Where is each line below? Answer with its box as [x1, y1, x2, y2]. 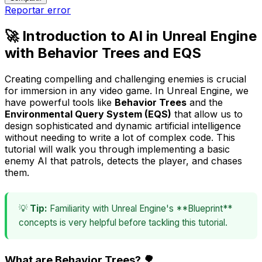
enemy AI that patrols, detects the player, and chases [5, 154, 242, 167]
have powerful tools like [5, 96, 115, 108]
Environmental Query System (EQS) [5, 108, 171, 120]
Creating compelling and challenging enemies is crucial [5, 73, 246, 85]
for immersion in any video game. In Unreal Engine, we [5, 84, 249, 96]
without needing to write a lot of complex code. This [5, 131, 235, 143]
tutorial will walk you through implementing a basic [5, 143, 230, 155]
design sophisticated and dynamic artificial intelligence [5, 119, 241, 132]
